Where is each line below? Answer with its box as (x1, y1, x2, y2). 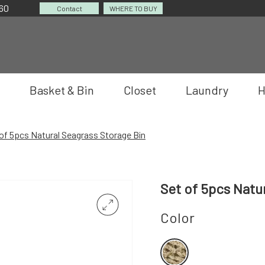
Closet (124, 83, 156, 98)
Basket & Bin (30, 83, 94, 98)
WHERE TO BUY (109, 4, 157, 12)
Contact (56, 4, 82, 12)
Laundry (186, 83, 228, 98)
